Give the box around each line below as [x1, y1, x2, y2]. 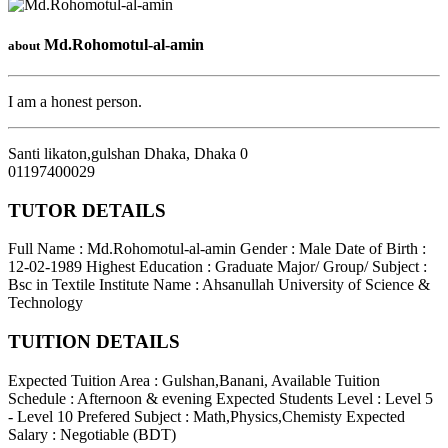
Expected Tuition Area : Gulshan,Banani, [8, 371, 268, 389]
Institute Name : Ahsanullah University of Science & [99, 276, 430, 294]
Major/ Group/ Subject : [277, 258, 427, 276]
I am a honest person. [8, 92, 142, 110]
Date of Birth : [335, 240, 426, 258]
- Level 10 [8, 407, 77, 425]
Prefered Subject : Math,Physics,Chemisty [77, 407, 342, 425]
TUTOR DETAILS [8, 199, 166, 221]
